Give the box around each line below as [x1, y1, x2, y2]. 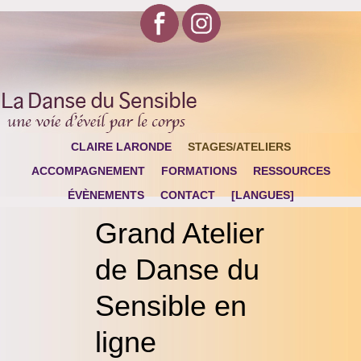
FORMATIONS [160, 164, 237, 177]
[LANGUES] [230, 189, 294, 201]
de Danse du [95, 253, 259, 286]
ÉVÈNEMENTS [67, 189, 144, 201]
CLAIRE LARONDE [70, 140, 172, 153]
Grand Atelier [95, 217, 264, 250]
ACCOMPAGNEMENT [31, 164, 145, 177]
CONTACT [160, 189, 215, 201]
